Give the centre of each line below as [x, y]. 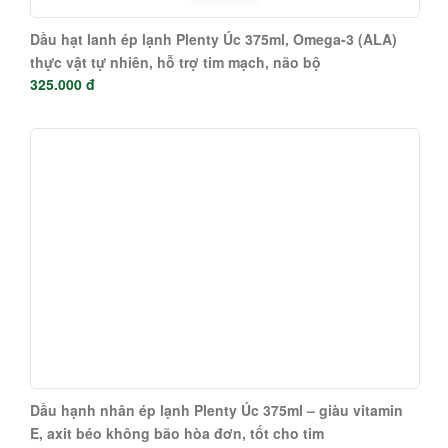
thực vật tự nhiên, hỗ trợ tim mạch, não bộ [175, 61]
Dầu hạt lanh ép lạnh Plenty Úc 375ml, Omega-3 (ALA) [213, 38]
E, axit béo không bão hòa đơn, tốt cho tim [177, 432]
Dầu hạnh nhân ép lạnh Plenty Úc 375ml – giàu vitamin [216, 409]
